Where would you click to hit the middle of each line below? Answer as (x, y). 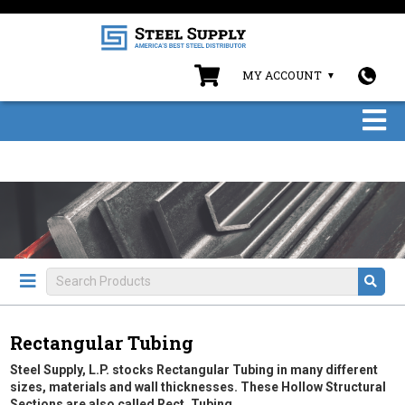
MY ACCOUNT (282, 75)
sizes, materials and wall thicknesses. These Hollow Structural (198, 386)
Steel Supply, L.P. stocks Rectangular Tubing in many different (194, 369)
